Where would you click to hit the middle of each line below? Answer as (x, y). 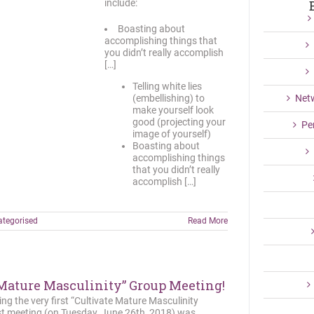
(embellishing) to (169, 98)
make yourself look (173, 110)
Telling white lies (167, 86)
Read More (208, 221)
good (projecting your (179, 122)
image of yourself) (172, 134)
